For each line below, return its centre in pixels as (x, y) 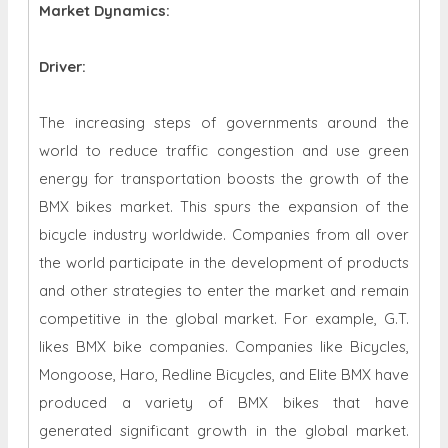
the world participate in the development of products (224, 263)
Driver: (62, 67)
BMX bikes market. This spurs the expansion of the (224, 207)
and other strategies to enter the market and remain (224, 291)
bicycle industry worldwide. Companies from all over (224, 235)
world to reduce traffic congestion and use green (224, 151)
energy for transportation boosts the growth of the (224, 179)
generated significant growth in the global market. (224, 431)
